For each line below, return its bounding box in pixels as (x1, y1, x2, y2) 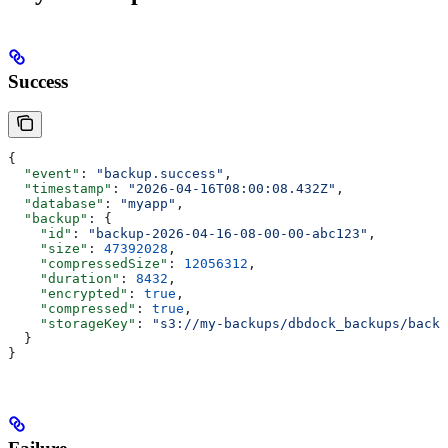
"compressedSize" (8, 256, 168, 272)
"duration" (8, 271, 120, 287)
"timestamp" (8, 181, 112, 197)
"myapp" (120, 196, 176, 212)
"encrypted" (8, 286, 128, 302)
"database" (8, 196, 104, 212)
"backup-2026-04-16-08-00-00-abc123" (88, 226, 368, 242)
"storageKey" (8, 316, 136, 332)
